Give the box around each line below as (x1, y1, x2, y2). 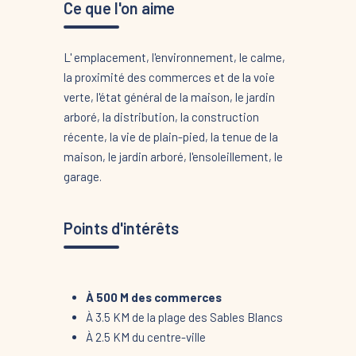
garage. (63, 168, 102, 184)
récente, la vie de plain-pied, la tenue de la (63, 129, 278, 144)
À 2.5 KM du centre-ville (85, 329, 206, 344)
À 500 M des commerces (85, 289, 222, 304)
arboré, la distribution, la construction (63, 109, 259, 124)
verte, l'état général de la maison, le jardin (63, 89, 275, 104)
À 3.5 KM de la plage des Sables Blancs (85, 309, 283, 324)
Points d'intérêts (63, 218, 179, 238)
